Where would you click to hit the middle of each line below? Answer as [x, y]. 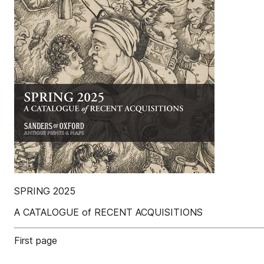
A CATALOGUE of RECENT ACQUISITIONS [108, 212]
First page [36, 240]
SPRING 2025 [45, 191]
